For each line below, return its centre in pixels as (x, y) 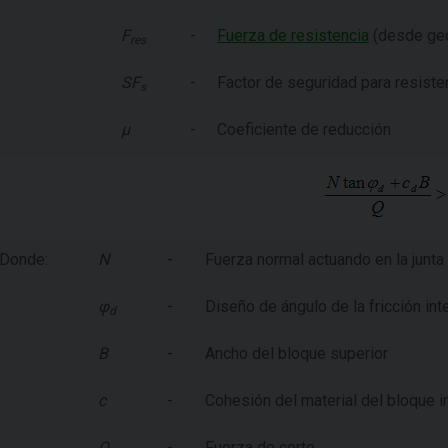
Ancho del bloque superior (296, 353)
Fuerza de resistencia (293, 35)
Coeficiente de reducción (304, 129)
